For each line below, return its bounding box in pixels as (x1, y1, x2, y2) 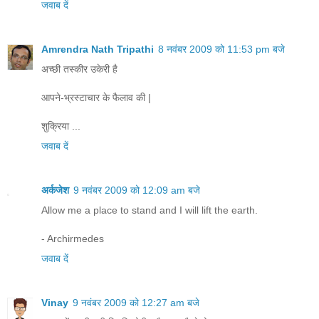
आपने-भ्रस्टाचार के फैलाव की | (41, 91, 151, 103)
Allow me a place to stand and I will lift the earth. (41, 204, 258, 216)
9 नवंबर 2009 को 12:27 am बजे (73, 296, 199, 308)
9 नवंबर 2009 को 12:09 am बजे (73, 184, 200, 196)
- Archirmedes (41, 232, 104, 244)
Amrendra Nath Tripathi (41, 43, 154, 55)
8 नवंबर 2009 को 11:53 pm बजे (158, 43, 285, 55)
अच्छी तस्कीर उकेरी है (41, 63, 117, 75)
